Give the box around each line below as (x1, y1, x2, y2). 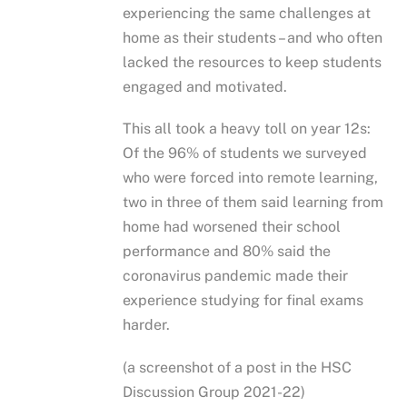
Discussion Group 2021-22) (123, 382, 306, 401)
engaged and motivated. (123, 78, 292, 96)
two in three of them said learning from (123, 194, 384, 212)
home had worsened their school (123, 218, 342, 236)
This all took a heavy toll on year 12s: (123, 120, 372, 138)
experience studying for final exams (123, 292, 364, 310)
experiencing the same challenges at (123, 5, 372, 23)
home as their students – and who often (123, 29, 383, 47)
